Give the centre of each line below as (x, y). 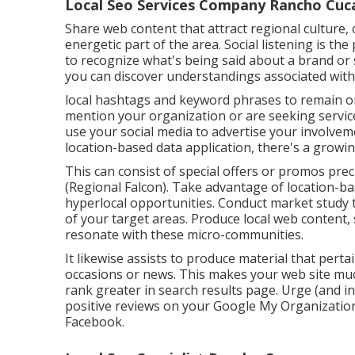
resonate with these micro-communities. (184, 235)
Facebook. (95, 322)
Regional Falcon (116, 187)
